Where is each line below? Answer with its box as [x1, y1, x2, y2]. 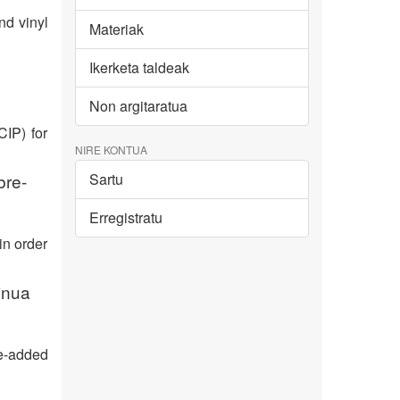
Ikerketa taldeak [88, 57, 189, 79]
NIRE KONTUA [74, 142, 147, 158]
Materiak [88, 19, 144, 40]
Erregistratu [88, 207, 162, 229]
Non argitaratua [88, 96, 187, 117]
